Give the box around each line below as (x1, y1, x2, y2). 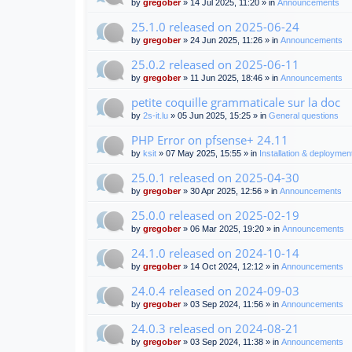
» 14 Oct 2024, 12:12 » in (181, 262, 281, 272)
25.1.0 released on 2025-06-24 (131, 19, 299, 35)
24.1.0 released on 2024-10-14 (131, 245, 299, 262)
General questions (269, 111, 339, 121)
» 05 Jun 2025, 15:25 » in (168, 111, 269, 121)
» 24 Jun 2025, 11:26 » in (181, 35, 280, 46)
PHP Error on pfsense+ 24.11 (131, 132, 288, 148)
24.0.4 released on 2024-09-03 (131, 283, 299, 299)
